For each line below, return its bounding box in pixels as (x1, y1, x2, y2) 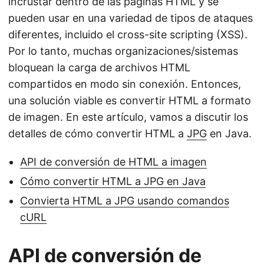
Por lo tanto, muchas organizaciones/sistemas (8, 44, 238, 57)
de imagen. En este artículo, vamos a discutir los (8, 110, 248, 123)
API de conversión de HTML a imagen (20, 155, 207, 168)
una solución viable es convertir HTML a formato (8, 94, 251, 107)
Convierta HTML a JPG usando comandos (20, 194, 229, 207)
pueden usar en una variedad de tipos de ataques (8, 11, 253, 24)
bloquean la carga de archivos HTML (8, 61, 190, 74)
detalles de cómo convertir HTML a (8, 127, 187, 140)
